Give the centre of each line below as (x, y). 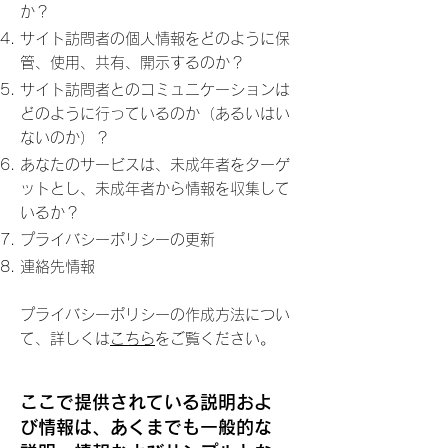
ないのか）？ (65, 137)
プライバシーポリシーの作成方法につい (155, 314)
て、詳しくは (65, 338)
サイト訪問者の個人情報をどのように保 (155, 38)
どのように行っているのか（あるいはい (155, 113)
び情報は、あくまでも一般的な (146, 427)
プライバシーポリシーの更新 (117, 239)
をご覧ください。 (215, 338)
